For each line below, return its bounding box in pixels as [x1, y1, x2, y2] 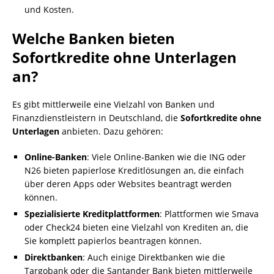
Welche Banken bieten [12, 28, 175, 48]
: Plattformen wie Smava [160, 208, 259, 220]
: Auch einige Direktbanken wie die [83, 251, 225, 263]
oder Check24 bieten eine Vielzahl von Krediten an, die [24, 221, 248, 233]
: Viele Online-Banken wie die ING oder [87, 151, 246, 163]
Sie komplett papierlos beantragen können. [24, 235, 202, 246]
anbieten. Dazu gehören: [59, 125, 163, 137]
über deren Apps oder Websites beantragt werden [24, 178, 232, 190]
